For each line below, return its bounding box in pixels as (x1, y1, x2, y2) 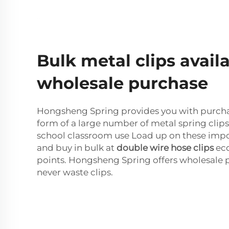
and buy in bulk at (37, 142, 117, 153)
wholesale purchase (37, 73, 208, 93)
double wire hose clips (117, 142, 214, 153)
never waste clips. (37, 167, 113, 177)
